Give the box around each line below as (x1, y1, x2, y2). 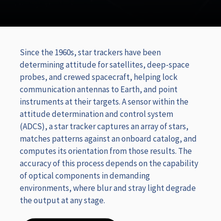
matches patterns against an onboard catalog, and (20, 133, 197, 145)
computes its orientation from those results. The (20, 146, 192, 157)
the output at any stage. (20, 195, 105, 206)
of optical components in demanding (20, 170, 150, 182)
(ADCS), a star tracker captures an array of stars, (20, 121, 188, 132)
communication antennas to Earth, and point (20, 84, 178, 95)
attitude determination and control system (20, 109, 173, 120)
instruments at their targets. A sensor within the (20, 96, 188, 108)
